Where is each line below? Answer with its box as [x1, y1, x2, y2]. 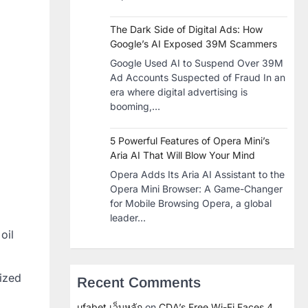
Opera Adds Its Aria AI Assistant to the [110, 168, 285, 180]
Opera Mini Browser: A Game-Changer [110, 183, 283, 195]
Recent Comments [77, 274, 201, 290]
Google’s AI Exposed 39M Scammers [110, 38, 277, 49]
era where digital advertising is [110, 86, 247, 98]
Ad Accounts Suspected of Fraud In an [110, 71, 285, 83]
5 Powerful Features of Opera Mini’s [110, 135, 269, 146]
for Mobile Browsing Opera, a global [110, 197, 272, 209]
